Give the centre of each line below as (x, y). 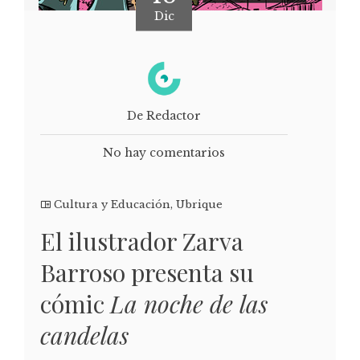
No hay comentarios (164, 152)
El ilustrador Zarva (142, 241)
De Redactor (164, 115)
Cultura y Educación (112, 204)
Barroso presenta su (147, 272)
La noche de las (189, 303)
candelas (84, 335)
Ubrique (199, 204)
